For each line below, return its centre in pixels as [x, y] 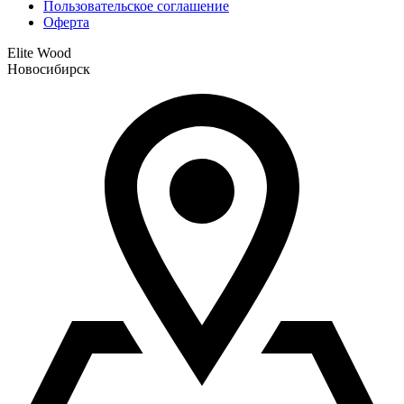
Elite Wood [39, 52]
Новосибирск [49, 69]
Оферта [66, 22]
